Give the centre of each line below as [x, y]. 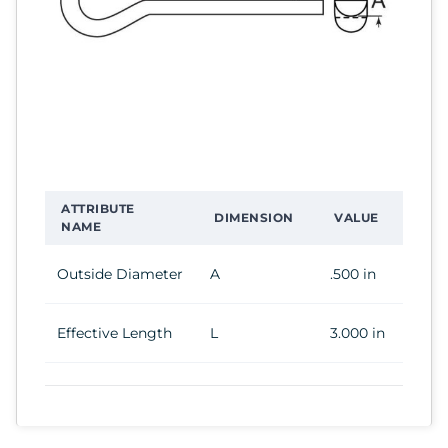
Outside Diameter [120, 273]
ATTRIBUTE [98, 208]
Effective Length [114, 332]
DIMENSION [254, 217]
